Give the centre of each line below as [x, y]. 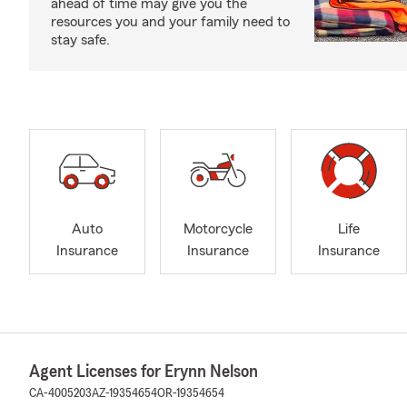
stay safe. [80, 40]
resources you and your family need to [170, 22]
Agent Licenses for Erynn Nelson [144, 372]
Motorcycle [218, 229]
